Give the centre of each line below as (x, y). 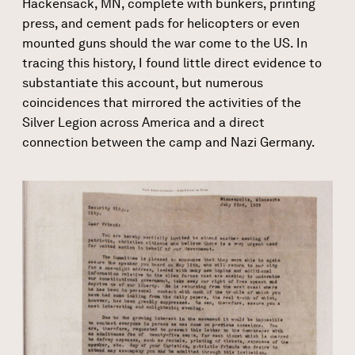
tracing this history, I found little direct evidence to (172, 63)
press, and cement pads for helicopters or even (161, 23)
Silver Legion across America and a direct (143, 122)
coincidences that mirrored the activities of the (162, 102)
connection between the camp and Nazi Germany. (169, 142)
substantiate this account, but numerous (143, 82)
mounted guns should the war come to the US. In (165, 43)
